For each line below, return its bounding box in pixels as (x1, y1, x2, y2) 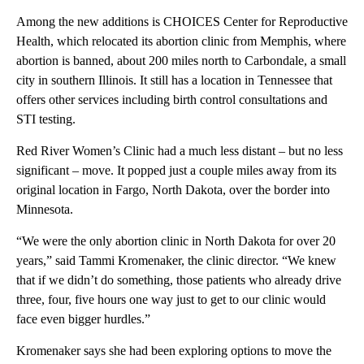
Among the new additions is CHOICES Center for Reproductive (16, 14, 348, 28)
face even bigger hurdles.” (16, 311, 150, 326)
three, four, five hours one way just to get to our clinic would (16, 292, 326, 306)
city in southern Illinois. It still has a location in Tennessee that (16, 72, 332, 87)
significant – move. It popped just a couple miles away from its (16, 162, 336, 177)
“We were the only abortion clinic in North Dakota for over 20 (16, 233, 336, 248)
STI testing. (16, 111, 76, 126)
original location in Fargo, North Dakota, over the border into (16, 182, 330, 197)
